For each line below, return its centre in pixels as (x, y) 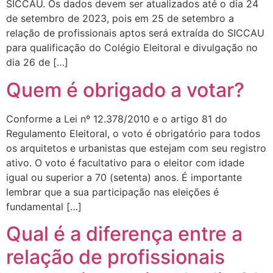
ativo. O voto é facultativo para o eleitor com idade (125, 162)
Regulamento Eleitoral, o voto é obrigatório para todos (133, 133)
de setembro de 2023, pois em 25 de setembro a (120, 19)
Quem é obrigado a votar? (125, 90)
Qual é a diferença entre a (124, 233)
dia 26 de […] (37, 62)
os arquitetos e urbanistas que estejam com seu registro (136, 148)
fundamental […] (44, 206)
